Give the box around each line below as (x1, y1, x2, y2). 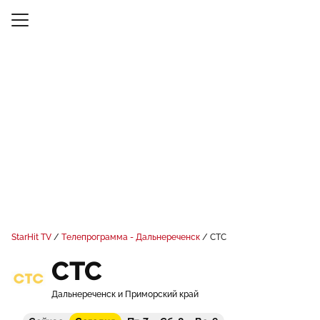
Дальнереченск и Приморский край (51, 289, 199, 299)
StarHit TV (11, 232, 51, 242)
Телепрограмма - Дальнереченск (61, 232, 200, 242)
